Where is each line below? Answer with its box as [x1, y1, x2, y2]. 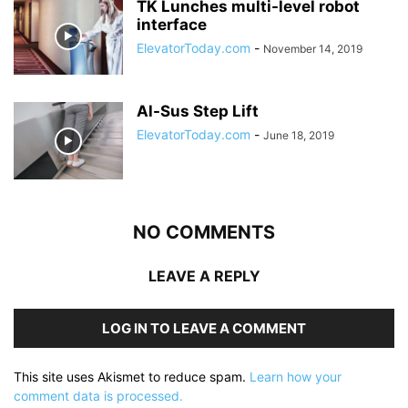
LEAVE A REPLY [148, 267, 260, 286]
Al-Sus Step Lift [137, 102, 259, 121]
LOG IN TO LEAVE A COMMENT [102, 320, 306, 338]
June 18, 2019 [263, 128, 334, 143]
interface [137, 15, 207, 35]
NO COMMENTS [133, 221, 275, 244]
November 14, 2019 [263, 42, 362, 56]
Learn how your [250, 369, 342, 385]
